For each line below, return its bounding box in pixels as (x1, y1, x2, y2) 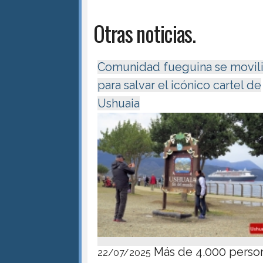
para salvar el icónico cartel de (97, 78, 262, 93)
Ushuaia (97, 96, 140, 111)
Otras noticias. (93, 16, 195, 49)
